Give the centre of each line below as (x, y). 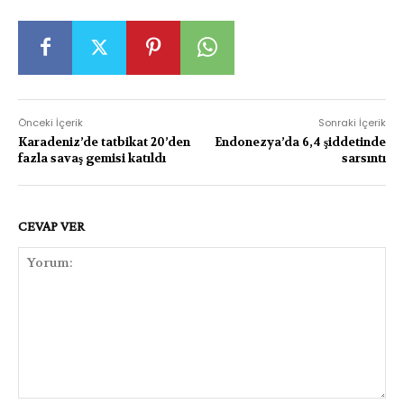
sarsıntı (363, 158)
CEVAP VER (51, 225)
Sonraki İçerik (352, 122)
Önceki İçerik (50, 122)
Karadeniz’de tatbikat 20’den (104, 142)
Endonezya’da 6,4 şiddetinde (300, 142)
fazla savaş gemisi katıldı (92, 158)
